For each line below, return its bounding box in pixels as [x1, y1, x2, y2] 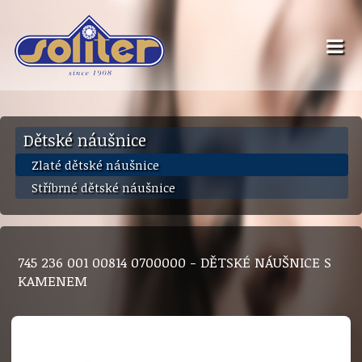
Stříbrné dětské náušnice [32, 179, 175, 196]
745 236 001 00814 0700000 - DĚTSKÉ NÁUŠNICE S [18, 252, 332, 271]
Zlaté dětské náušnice [32, 157, 159, 173]
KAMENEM [18, 271, 88, 290]
